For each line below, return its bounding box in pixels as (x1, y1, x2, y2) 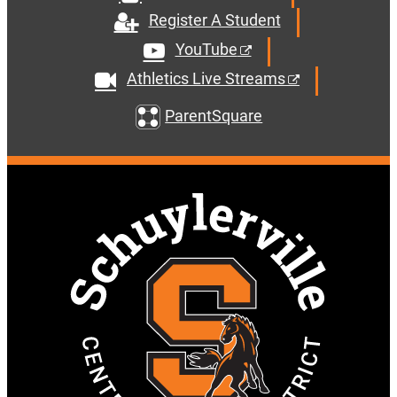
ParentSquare (165, 105, 263, 125)
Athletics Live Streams (127, 69, 285, 89)
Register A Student (148, 11, 281, 30)
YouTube (175, 40, 237, 59)
